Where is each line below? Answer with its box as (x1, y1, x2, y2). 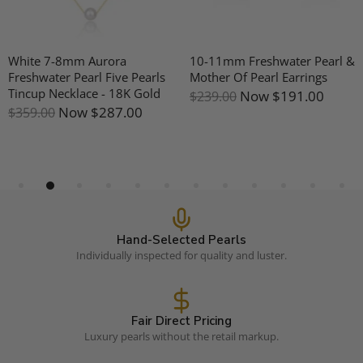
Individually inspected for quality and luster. (76, 248, 287, 263)
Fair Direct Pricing (131, 313, 232, 330)
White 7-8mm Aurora (8, 53, 126, 70)
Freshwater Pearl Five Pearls (8, 69, 165, 86)
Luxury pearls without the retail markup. (84, 329, 279, 344)
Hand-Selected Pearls (117, 232, 246, 249)
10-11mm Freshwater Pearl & (190, 53, 355, 70)
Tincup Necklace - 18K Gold (8, 85, 160, 102)
